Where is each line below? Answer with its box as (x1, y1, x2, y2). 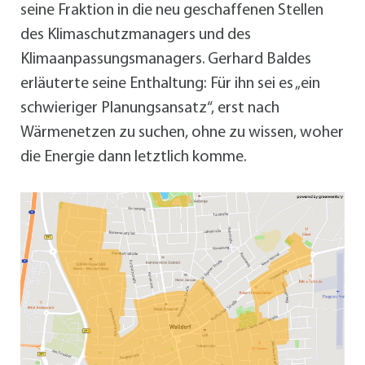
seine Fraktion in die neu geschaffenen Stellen (20, 2, 323, 20)
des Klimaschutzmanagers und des (20, 27, 251, 44)
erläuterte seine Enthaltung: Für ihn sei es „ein (20, 76, 320, 93)
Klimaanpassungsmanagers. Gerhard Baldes (20, 51, 311, 68)
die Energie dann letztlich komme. (20, 149, 246, 166)
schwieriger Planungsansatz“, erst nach (20, 100, 279, 117)
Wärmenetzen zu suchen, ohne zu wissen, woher (20, 125, 344, 142)
